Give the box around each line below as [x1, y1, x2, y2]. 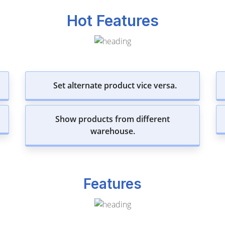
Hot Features [66, 11, 159, 30]
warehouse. [90, 126, 135, 137]
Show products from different [55, 114, 170, 125]
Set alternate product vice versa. [53, 80, 177, 91]
